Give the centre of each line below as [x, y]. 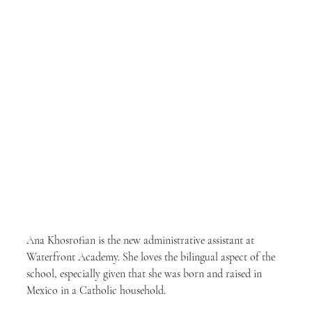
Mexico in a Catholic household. [96, 290]
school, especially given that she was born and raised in [146, 274]
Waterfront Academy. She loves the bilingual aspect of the [152, 257]
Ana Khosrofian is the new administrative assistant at [142, 240]
